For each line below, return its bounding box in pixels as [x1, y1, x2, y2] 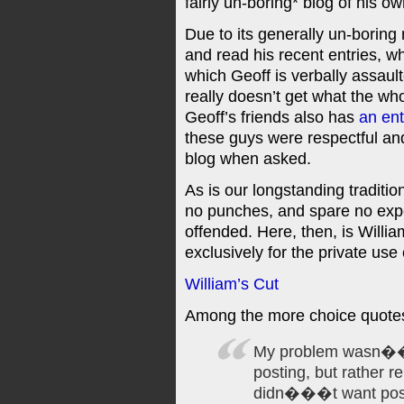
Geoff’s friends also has [185, 108, 359, 126]
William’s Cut [185, 275, 279, 293]
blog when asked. [185, 150, 311, 168]
